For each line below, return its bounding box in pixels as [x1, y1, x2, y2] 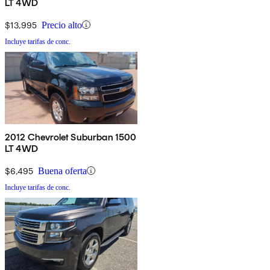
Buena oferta [38, 165, 87, 176]
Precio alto [42, 19, 82, 30]
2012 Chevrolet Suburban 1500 [5, 131, 137, 143]
